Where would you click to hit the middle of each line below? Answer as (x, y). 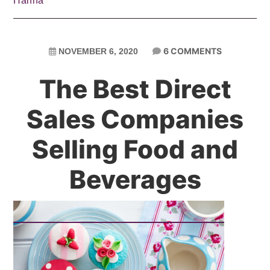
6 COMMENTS (192, 51)
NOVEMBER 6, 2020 (98, 51)
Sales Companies (135, 119)
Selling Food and (135, 149)
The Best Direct (135, 89)
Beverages (135, 179)
